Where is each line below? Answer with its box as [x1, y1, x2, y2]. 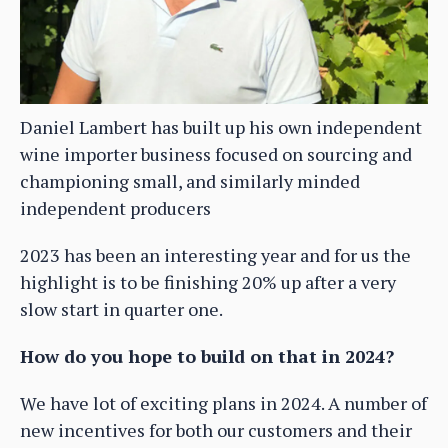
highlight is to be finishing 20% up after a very [20, 270, 396, 295]
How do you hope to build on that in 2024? [20, 344, 394, 369]
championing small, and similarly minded [20, 169, 360, 194]
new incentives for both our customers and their [20, 418, 412, 443]
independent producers [20, 196, 211, 221]
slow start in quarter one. [20, 297, 223, 322]
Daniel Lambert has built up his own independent [20, 115, 422, 140]
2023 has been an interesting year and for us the [20, 243, 411, 268]
